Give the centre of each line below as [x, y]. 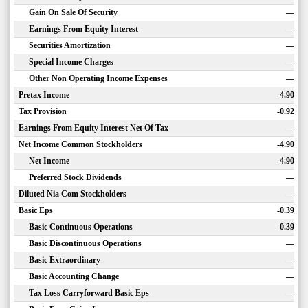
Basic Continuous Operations [81, 227]
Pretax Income [44, 95]
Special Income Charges [71, 62]
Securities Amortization [70, 45]
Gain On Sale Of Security [73, 12]
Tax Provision [43, 111]
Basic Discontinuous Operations [85, 243]
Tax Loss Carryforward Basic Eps [89, 293]
